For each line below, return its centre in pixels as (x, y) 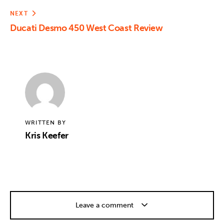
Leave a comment (105, 205)
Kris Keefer (47, 136)
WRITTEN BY (45, 122)
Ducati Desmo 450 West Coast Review (86, 28)
